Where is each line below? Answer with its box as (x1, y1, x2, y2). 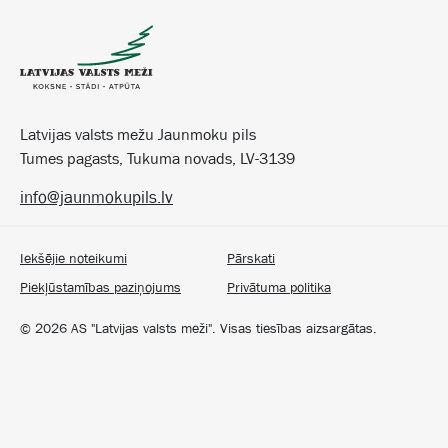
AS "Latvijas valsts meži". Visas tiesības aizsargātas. (67, 319, 377, 338)
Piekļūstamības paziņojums (20, 278, 181, 297)
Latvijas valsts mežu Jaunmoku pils (20, 124, 256, 146)
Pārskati (227, 248, 275, 267)
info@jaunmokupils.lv (20, 187, 173, 209)
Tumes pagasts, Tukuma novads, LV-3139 (20, 148, 295, 170)
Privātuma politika (227, 278, 331, 297)
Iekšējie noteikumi (20, 248, 127, 267)
